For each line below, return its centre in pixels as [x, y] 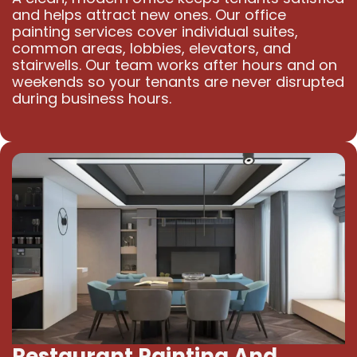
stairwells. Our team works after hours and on [174, 65]
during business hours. [91, 99]
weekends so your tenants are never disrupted [178, 82]
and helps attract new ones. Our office [149, 15]
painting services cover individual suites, [155, 32]
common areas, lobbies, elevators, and [151, 49]
